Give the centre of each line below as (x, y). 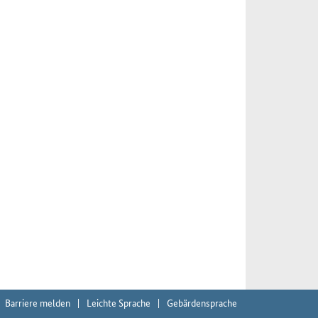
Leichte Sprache (119, 302)
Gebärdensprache (202, 302)
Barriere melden (38, 302)
